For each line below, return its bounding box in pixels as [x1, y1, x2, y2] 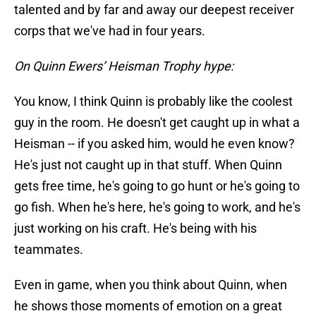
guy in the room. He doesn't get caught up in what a [14, 115, 300, 130]
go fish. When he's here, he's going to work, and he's [14, 200, 300, 215]
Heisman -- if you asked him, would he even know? [14, 136, 295, 152]
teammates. [14, 242, 83, 257]
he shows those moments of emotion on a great [14, 298, 282, 314]
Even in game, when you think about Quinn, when [14, 277, 287, 293]
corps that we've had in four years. [14, 23, 205, 39]
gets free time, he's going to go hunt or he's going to [14, 178, 300, 194]
